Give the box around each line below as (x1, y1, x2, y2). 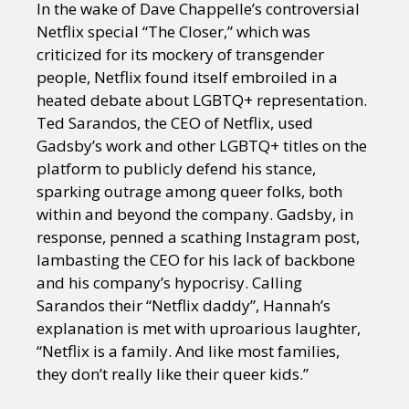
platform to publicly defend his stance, (37, 158, 316, 179)
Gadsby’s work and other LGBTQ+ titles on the (37, 135, 367, 156)
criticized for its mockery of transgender (37, 44, 324, 65)
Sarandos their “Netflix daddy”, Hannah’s (37, 295, 330, 316)
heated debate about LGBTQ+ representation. (37, 89, 367, 110)
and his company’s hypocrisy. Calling (37, 272, 302, 293)
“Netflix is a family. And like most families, (37, 341, 340, 362)
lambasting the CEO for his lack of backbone (37, 249, 355, 270)
